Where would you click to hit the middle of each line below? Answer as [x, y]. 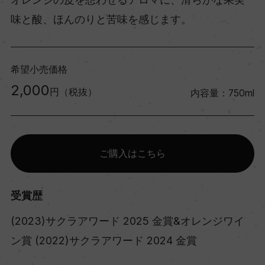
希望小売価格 [39, 69]
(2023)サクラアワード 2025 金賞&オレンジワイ [127, 221]
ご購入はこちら [132, 153]
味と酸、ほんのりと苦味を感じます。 [101, 19]
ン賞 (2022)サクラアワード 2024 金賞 [104, 240]
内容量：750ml [223, 93]
